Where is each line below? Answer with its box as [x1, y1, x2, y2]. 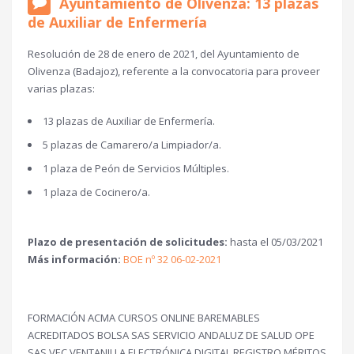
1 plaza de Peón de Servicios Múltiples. [43, 161, 229, 175]
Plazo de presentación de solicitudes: [28, 235, 228, 249]
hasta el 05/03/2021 [228, 235, 323, 249]
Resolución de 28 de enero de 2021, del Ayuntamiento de [28, 47, 299, 61]
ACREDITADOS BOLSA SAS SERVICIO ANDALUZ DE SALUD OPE [28, 328, 314, 342]
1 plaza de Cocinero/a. [43, 185, 150, 199]
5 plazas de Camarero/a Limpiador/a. [43, 137, 221, 152]
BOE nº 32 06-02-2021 [123, 252, 221, 266]
